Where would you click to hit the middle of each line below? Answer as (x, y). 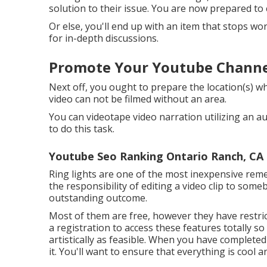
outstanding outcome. (98, 198)
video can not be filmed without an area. (138, 99)
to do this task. (82, 129)
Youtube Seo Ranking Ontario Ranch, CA (156, 156)
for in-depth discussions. (104, 38)
